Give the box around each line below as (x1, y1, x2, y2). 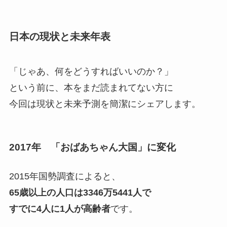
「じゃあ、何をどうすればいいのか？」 (9, 66, 173, 77)
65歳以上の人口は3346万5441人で (9, 187, 151, 198)
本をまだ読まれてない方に (63, 83, 173, 93)
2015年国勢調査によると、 (9, 171, 121, 181)
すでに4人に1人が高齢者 (9, 203, 110, 214)
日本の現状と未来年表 (9, 30, 110, 42)
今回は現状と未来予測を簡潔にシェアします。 (9, 99, 201, 109)
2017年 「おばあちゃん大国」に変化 (9, 141, 176, 153)
